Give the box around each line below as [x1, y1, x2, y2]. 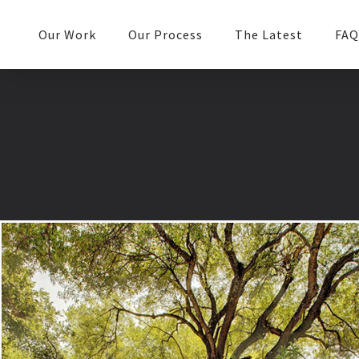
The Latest [235, 26, 303, 42]
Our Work [38, 26, 96, 42]
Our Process [128, 26, 203, 42]
